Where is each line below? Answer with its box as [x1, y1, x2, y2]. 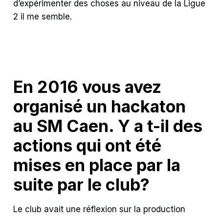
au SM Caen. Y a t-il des [13, 115, 203, 136]
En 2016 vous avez [13, 76, 162, 97]
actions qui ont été [13, 135, 162, 155]
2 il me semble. [13, 11, 72, 22]
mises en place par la [13, 154, 181, 175]
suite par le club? [13, 174, 150, 195]
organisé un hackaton [13, 96, 186, 116]
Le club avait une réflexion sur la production [13, 204, 186, 214]
